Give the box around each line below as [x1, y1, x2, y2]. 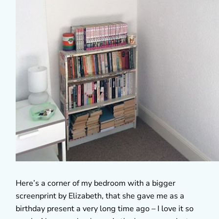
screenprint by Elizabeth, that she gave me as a [16, 190, 184, 201]
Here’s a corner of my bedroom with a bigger [16, 177, 175, 189]
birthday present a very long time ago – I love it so [16, 203, 194, 214]
